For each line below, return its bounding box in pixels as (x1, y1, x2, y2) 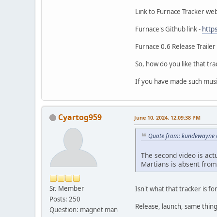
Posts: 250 (49, 194, 80, 203)
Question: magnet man (49, 205, 118, 214)
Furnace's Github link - (135, 24, 202, 33)
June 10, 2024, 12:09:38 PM (134, 113, 201, 121)
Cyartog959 (58, 111, 102, 123)
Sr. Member (49, 184, 84, 193)
